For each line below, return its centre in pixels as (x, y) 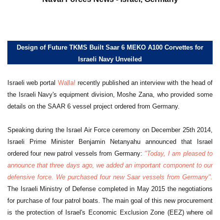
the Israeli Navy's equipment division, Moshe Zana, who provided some (110, 95)
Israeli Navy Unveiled (110, 59)
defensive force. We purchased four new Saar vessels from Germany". (110, 177)
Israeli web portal (33, 83)
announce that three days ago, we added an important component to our (110, 165)
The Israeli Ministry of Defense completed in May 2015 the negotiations (110, 189)
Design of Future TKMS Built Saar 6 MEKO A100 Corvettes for (110, 48)
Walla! (67, 83)
